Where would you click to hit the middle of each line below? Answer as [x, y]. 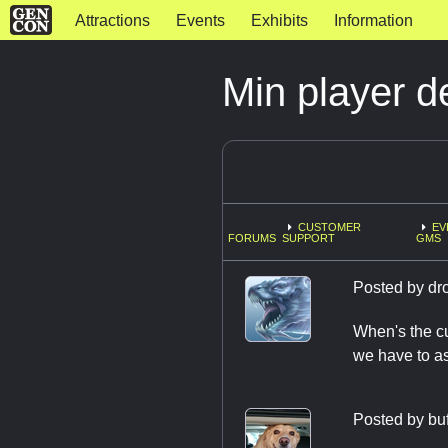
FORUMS [252, 238]
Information [373, 20]
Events [200, 20]
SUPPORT [309, 238]
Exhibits [279, 20]
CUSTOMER [330, 227]
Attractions [112, 20]
